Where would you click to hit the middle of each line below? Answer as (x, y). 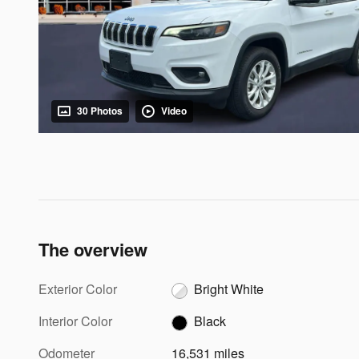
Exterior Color (78, 288)
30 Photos (100, 111)
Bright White (229, 288)
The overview (93, 249)
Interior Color (75, 321)
